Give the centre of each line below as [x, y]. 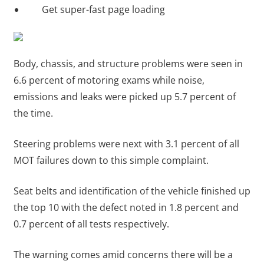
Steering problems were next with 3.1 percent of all [126, 144]
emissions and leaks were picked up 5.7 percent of [124, 97]
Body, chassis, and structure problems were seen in [128, 64]
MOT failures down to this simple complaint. [111, 161]
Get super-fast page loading [102, 10]
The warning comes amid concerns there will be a [123, 255]
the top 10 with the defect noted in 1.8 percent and [126, 208]
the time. [33, 113]
